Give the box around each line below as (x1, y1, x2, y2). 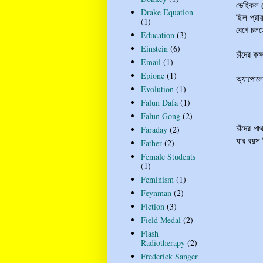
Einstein (140, 43, 168, 55)
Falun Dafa (140, 97, 178, 109)
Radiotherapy (140, 237, 185, 249)
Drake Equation (140, 6, 193, 18)
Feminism (140, 174, 174, 186)
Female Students (140, 151, 195, 163)
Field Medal (140, 214, 181, 226)
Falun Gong (140, 110, 180, 122)
